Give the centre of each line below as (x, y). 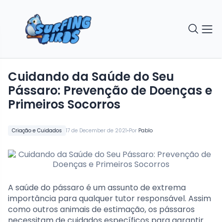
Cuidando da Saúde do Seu (91, 77)
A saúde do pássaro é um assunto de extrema (97, 188)
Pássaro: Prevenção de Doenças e (110, 91)
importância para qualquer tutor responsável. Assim (110, 199)
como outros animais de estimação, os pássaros (101, 210)
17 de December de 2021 (96, 131)
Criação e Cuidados (37, 131)
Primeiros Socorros (64, 105)
